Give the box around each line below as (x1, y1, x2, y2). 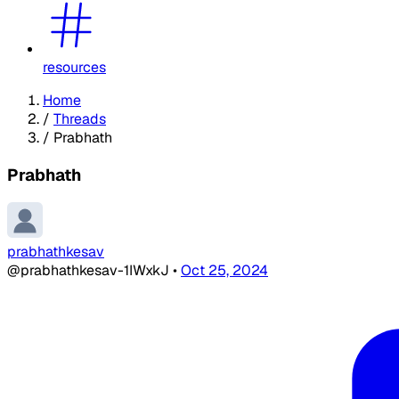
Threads (53, 109, 106, 128)
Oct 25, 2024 (181, 261, 268, 281)
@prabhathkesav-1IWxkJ (7, 261, 173, 281)
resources (43, 57, 106, 77)
